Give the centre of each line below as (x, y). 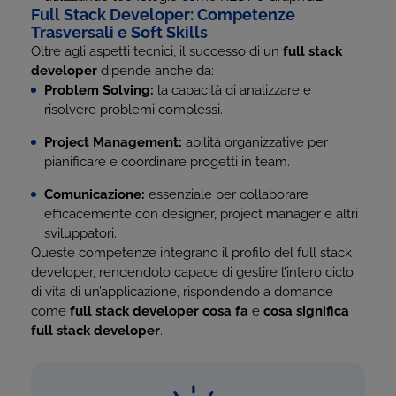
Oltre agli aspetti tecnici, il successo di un (157, 51)
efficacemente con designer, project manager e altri (201, 214)
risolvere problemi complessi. (133, 110)
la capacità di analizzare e (232, 90)
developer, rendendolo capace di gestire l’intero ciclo (192, 272)
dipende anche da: (156, 71)
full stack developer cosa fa (159, 311)
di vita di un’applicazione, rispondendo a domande (182, 292)
